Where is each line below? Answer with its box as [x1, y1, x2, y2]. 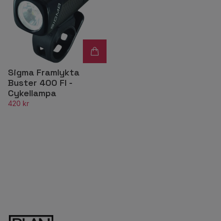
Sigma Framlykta [8, 66, 79, 78]
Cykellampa [8, 87, 56, 99]
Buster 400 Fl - [8, 76, 73, 88]
